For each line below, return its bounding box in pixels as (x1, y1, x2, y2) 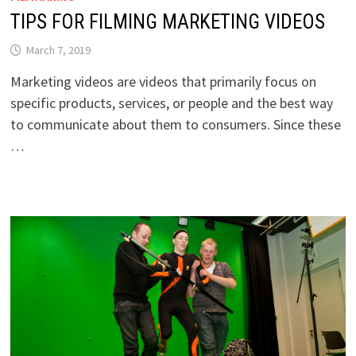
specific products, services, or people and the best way (10, 94, 333, 113)
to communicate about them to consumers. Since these (10, 115, 341, 134)
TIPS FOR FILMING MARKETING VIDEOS (10, 10, 325, 34)
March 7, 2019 (25, 43, 91, 58)
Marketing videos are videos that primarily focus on (10, 72, 316, 91)
